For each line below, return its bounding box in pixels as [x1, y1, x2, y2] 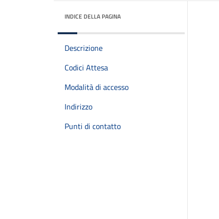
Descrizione [65, 42, 103, 54]
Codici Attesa [65, 62, 108, 73]
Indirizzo [65, 101, 92, 112]
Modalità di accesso [65, 81, 129, 93]
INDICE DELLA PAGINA [65, 12, 121, 21]
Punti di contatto [65, 120, 121, 132]
